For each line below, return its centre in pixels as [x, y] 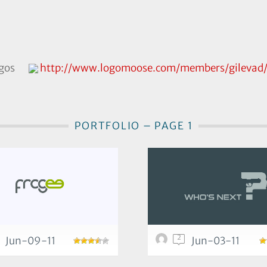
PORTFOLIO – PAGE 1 [133, 126]
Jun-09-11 [30, 241]
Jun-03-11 [215, 241]
